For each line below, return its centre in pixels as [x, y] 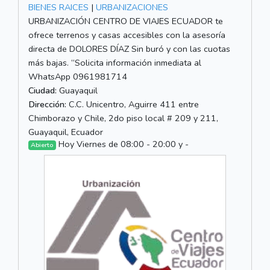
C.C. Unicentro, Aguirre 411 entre [133, 105]
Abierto [42, 145]
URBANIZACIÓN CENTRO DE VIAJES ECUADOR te [126, 21]
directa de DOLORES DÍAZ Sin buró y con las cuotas [129, 49]
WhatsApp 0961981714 [78, 77]
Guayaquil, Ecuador [66, 132]
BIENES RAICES [58, 8]
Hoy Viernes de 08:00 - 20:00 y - [122, 144]
